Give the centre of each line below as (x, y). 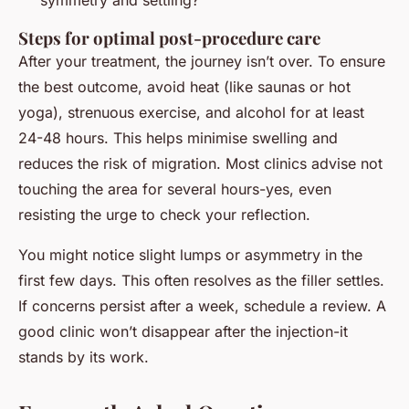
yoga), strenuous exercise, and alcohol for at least (191, 113)
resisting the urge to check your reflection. (164, 215)
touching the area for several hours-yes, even (175, 189)
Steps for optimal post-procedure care (169, 38)
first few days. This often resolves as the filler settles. (201, 281)
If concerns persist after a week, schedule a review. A (202, 306)
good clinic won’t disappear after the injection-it (183, 332)
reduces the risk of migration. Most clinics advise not (200, 164)
